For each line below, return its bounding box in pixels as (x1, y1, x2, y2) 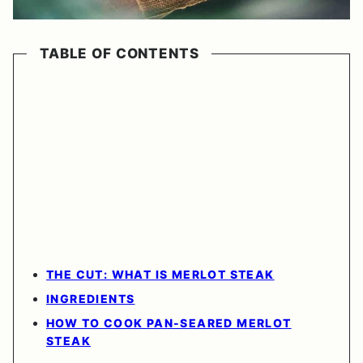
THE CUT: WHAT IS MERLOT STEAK (46, 267, 275, 282)
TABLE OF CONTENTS (40, 45, 199, 62)
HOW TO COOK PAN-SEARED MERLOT (46, 316, 292, 331)
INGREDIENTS (46, 292, 135, 306)
